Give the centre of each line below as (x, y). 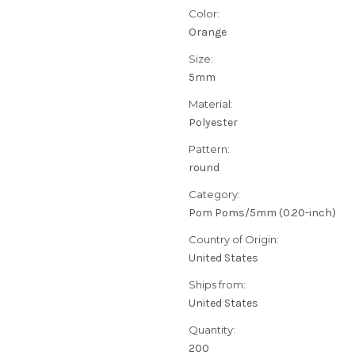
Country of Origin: (234, 240)
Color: (204, 14)
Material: (211, 104)
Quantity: (212, 330)
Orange (208, 32)
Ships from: (217, 285)
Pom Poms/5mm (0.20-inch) (262, 213)
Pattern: (209, 149)
